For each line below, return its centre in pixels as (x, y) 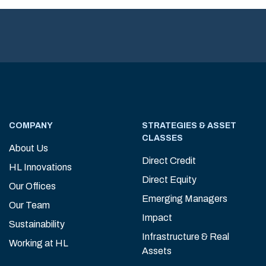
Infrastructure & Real (186, 237)
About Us (28, 148)
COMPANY (31, 126)
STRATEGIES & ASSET (189, 126)
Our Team (29, 205)
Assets (157, 251)
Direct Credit (169, 161)
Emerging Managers (185, 199)
